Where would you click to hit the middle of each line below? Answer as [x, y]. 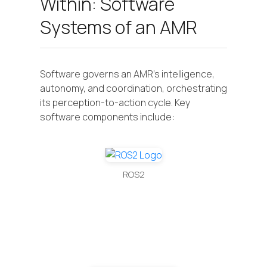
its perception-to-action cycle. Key [115, 102]
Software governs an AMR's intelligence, [127, 74]
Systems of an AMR [119, 27]
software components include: [107, 117]
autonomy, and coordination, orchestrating [133, 88]
